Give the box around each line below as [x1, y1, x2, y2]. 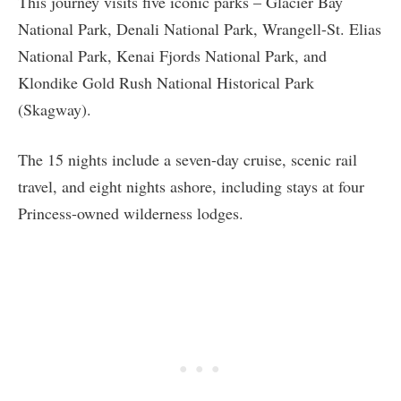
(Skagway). [18, 98, 91, 120]
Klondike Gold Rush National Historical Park [18, 71, 314, 93]
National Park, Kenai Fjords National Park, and [18, 44, 327, 66]
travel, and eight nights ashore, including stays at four [18, 175, 364, 197]
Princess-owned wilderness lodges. [18, 201, 243, 224]
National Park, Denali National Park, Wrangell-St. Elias [18, 17, 381, 39]
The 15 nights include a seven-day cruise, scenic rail [18, 148, 357, 170]
